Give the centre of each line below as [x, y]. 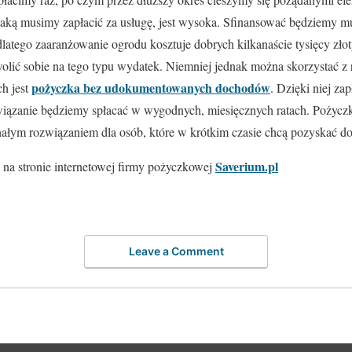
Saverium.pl [247, 166]
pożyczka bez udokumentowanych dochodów [151, 87]
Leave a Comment [176, 251]
